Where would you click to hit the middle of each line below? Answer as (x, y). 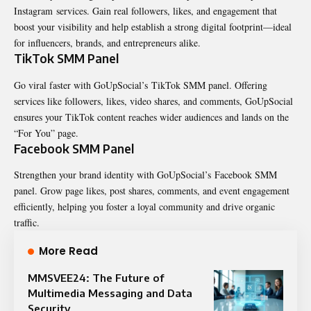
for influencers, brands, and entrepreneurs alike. (107, 43)
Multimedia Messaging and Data (110, 293)
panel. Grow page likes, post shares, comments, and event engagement (152, 191)
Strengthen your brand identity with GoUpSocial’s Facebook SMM (145, 175)
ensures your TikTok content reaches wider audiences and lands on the (151, 117)
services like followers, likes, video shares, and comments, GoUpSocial (153, 101)
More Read (68, 251)
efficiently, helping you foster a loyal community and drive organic (144, 207)
